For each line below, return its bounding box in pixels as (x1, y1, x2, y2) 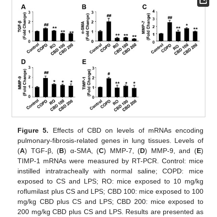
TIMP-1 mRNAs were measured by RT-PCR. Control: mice (17, 157, 203, 165)
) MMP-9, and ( (145, 147, 197, 155)
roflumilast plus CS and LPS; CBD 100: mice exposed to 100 (17, 187, 203, 196)
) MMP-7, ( (104, 147, 140, 155)
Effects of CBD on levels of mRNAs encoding (48, 126, 203, 135)
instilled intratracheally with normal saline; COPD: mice (17, 167, 203, 175)
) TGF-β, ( (25, 147, 60, 155)
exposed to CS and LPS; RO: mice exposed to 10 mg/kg (17, 177, 203, 186)
